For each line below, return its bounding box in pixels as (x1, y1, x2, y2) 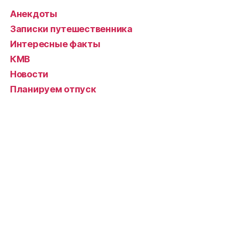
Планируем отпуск (10, 83, 96, 94)
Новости (10, 68, 49, 79)
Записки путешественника (10, 23, 133, 34)
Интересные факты (10, 38, 100, 49)
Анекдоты (10, 8, 57, 19)
